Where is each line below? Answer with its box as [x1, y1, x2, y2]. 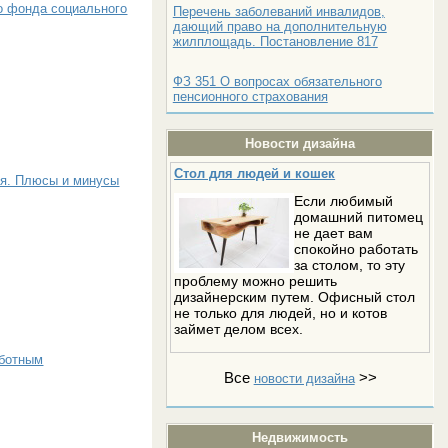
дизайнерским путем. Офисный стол [174, 288, 416, 305]
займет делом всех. [174, 320, 304, 337]
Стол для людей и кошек [174, 165, 336, 181]
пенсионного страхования [172, 88, 328, 104]
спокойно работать [294, 240, 419, 257]
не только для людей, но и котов [174, 304, 388, 321]
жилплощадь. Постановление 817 [172, 33, 378, 49]
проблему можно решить [174, 272, 338, 289]
